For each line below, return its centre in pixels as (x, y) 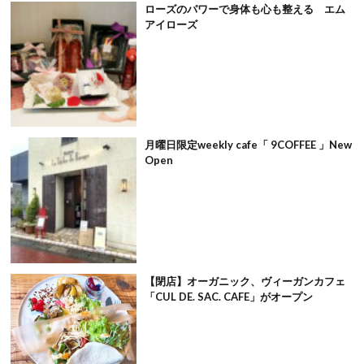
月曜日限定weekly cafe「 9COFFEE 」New (248, 145)
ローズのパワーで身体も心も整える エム (245, 9)
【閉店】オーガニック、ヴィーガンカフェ (245, 281)
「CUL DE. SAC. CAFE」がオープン (228, 296)
